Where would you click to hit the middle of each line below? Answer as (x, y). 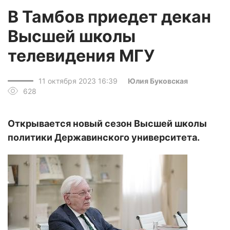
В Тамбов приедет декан (109, 17)
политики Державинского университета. (104, 137)
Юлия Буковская (158, 81)
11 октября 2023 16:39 (78, 81)
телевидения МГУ (81, 56)
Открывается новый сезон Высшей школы (107, 123)
